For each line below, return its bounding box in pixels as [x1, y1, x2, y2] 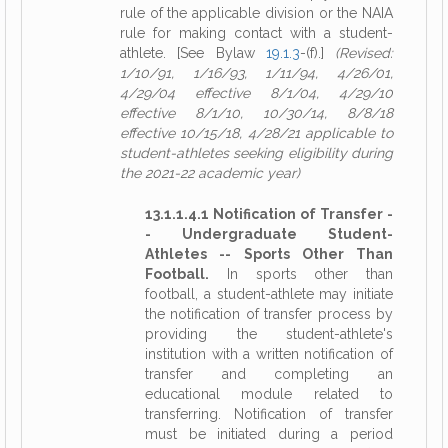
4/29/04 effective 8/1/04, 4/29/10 [120, 85, 393, 101]
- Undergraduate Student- [145, 226, 393, 242]
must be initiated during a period [145, 426, 393, 442]
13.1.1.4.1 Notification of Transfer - [145, 206, 393, 222]
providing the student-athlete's [145, 326, 393, 342]
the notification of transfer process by [145, 306, 393, 322]
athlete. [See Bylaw [120, 45, 266, 61]
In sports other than [209, 266, 393, 282]
